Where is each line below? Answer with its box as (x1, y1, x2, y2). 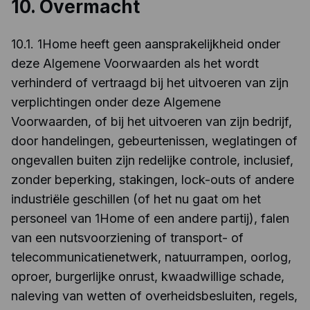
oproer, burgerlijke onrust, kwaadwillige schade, (11, 269, 284, 284)
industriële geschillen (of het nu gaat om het (11, 192, 261, 206)
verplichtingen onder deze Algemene (11, 95, 221, 109)
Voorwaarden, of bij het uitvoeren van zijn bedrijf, (11, 114, 292, 129)
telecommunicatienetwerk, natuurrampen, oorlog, (11, 250, 291, 264)
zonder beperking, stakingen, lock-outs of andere (11, 172, 294, 187)
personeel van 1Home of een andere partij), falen (11, 211, 289, 226)
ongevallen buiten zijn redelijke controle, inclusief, (11, 153, 293, 167)
